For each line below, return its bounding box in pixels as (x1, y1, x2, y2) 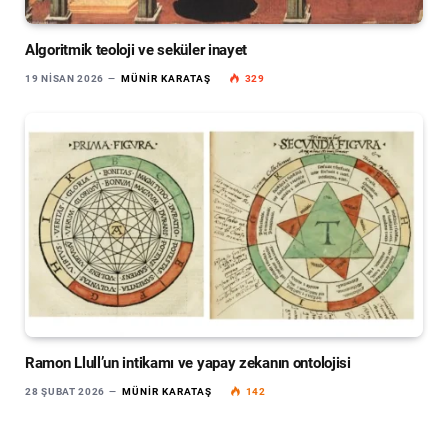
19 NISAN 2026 (25, 72, 105, 84)
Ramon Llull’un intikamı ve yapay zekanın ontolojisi (25, 353, 351, 372)
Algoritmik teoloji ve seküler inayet (25, 40, 248, 59)
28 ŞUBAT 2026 (25, 385, 106, 397)
